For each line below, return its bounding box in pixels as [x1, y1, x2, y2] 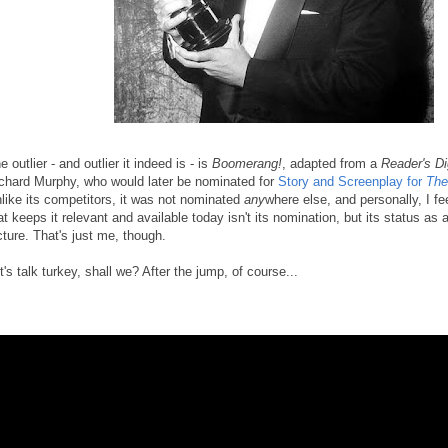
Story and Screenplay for [278, 174, 426, 190]
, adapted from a [282, 156, 381, 172]
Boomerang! [212, 156, 282, 172]
